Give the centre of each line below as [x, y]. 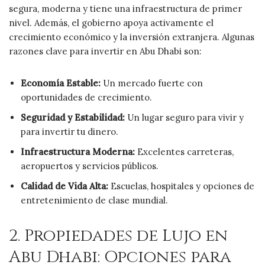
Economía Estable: [61, 83]
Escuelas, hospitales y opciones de [181, 186]
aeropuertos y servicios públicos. [90, 166]
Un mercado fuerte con [152, 83]
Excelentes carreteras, [184, 151]
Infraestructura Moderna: [78, 151]
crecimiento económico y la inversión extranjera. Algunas [132, 37]
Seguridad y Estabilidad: [73, 117]
